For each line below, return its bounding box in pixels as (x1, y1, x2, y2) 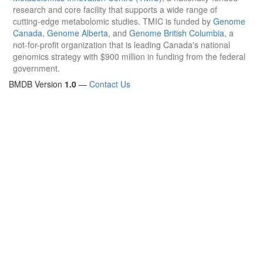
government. (13, 62, 60, 74)
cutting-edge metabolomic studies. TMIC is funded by (13, 15, 213, 27)
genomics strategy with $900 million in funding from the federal (13, 50, 245, 62)
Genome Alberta (47, 26, 108, 39)
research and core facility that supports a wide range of (13, 3, 217, 15)
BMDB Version (9, 77, 65, 90)
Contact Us (89, 77, 130, 90)
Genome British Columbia (129, 26, 224, 39)
